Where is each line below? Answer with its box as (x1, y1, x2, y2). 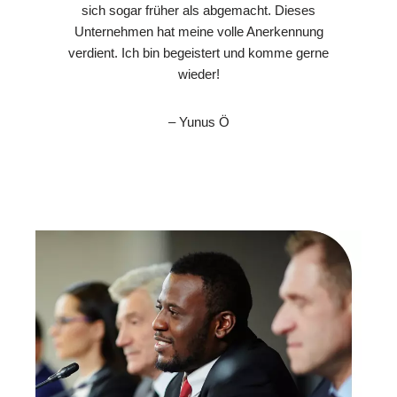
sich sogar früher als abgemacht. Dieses (82, 2, 315, 18)
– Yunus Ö (167, 113, 230, 129)
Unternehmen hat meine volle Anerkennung (74, 23, 323, 39)
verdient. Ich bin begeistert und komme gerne (68, 44, 329, 60)
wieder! (177, 66, 220, 82)
